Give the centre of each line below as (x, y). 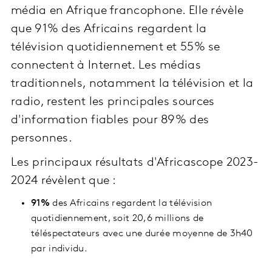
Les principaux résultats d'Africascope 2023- (135, 163)
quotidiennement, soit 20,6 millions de (117, 219)
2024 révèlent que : (64, 181)
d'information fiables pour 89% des (110, 121)
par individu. (59, 249)
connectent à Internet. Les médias (106, 66)
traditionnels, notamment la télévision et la (132, 84)
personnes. (42, 139)
